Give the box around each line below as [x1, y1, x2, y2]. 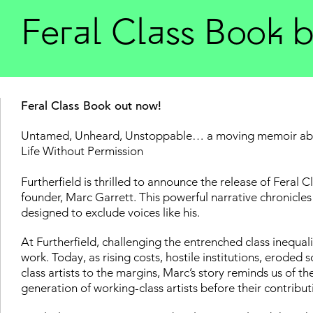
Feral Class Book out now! [21, 98, 161, 113]
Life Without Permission [21, 143, 143, 158]
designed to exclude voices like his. [21, 205, 200, 219]
